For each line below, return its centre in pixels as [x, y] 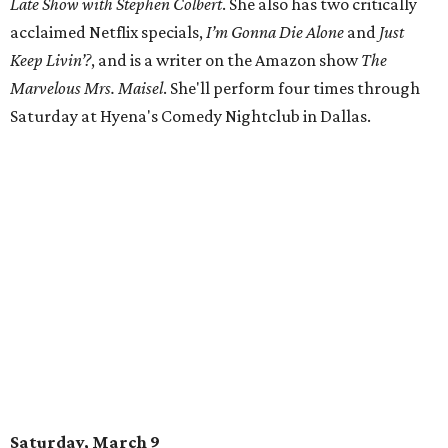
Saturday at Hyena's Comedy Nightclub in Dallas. [190, 116]
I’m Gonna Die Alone [275, 32]
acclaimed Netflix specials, [108, 32]
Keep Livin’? [50, 60]
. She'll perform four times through [291, 88]
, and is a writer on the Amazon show [226, 60]
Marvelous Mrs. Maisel [86, 88]
